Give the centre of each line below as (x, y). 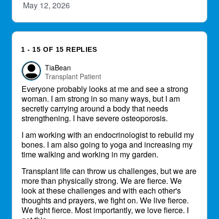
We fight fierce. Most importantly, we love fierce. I (105, 210)
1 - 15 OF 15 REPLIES (59, 49)
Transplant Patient (73, 76)
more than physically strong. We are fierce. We (102, 181)
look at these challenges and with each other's (101, 190)
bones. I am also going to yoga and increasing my (107, 144)
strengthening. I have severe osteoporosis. (95, 118)
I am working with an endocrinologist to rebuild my (108, 135)
